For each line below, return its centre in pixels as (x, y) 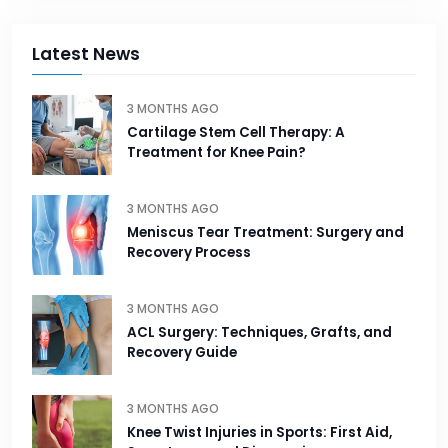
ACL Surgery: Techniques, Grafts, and (259, 333)
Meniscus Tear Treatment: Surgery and (265, 233)
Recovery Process (189, 253)
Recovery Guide (182, 353)
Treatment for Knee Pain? (216, 153)
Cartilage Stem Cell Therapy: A (236, 133)
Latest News (86, 54)
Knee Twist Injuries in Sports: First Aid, (259, 433)
